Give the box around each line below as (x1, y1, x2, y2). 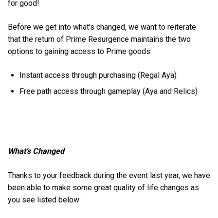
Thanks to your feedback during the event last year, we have (8, 170, 210, 180)
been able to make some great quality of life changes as (8, 182, 199, 192)
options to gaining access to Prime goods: (8, 47, 154, 56)
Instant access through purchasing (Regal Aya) (19, 71, 177, 80)
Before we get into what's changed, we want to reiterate (8, 22, 196, 32)
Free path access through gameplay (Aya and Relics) (19, 87, 200, 96)
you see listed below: (8, 195, 83, 204)
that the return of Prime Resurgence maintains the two (8, 35, 191, 44)
